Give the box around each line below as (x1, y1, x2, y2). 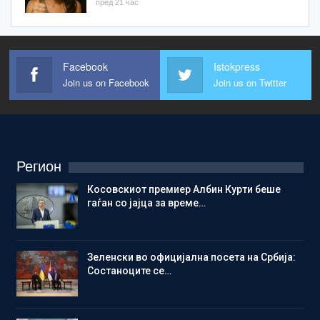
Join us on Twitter (214, 76, 286, 90)
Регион (16, 159, 61, 175)
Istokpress (214, 59, 260, 74)
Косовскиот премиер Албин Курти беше (87, 184, 281, 196)
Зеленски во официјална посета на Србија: (87, 251, 296, 263)
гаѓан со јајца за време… (87, 197, 206, 209)
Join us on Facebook (62, 76, 149, 90)
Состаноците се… (87, 264, 171, 276)
